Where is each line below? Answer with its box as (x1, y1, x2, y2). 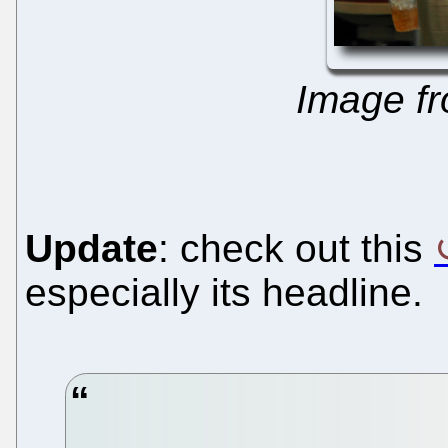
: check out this (158, 226, 434, 270)
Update (25, 226, 158, 270)
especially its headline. (25, 270, 423, 314)
